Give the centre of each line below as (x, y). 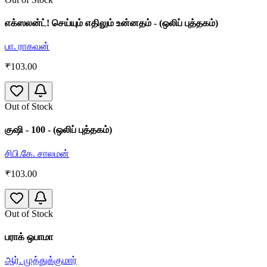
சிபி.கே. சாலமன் (37, 153)
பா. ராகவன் (27, 46)
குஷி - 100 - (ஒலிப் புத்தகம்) (58, 130)
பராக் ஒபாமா (29, 237)
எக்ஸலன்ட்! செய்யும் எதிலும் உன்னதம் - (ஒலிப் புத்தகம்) (111, 23)
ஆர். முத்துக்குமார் (41, 260)
